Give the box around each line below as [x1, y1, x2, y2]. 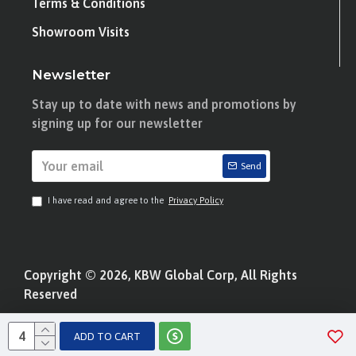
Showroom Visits [32, 25, 130, 39]
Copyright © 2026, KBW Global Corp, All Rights [24, 268, 297, 282]
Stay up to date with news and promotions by [32, 97, 296, 111]
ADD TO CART [74, 330, 141, 342]
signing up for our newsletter [32, 116, 203, 130]
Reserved [24, 287, 77, 301]
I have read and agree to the [48, 195, 166, 205]
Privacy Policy [168, 195, 223, 205]
